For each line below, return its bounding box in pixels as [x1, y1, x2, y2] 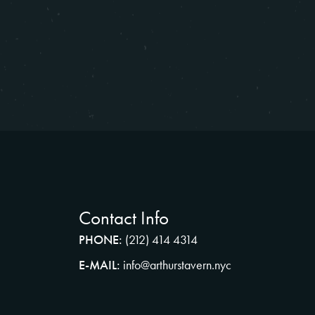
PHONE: [79, 231, 123, 247]
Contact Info [79, 205, 169, 230]
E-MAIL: [79, 256, 121, 273]
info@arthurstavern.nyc [123, 256, 232, 273]
